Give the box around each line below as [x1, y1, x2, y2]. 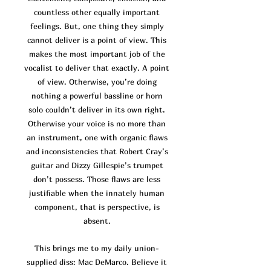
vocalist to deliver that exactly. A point [24, 63, 169, 73]
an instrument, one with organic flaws [26, 132, 168, 143]
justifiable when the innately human [29, 188, 165, 198]
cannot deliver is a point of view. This [27, 35, 166, 45]
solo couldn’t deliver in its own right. [28, 105, 165, 115]
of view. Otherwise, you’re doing [37, 77, 157, 87]
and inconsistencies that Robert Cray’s [25, 146, 168, 157]
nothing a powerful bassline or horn [31, 91, 163, 101]
